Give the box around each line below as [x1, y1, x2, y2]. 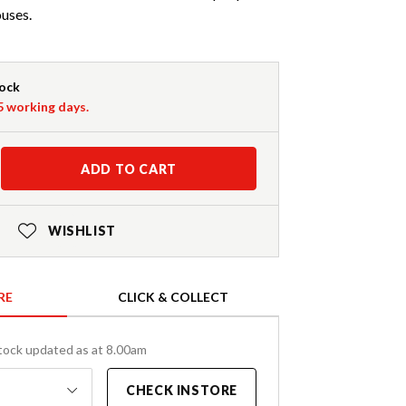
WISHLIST [47, 223, 116, 239]
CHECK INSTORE [126, 382, 237, 399]
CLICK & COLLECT [118, 289, 228, 305]
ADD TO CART [81, 161, 177, 178]
